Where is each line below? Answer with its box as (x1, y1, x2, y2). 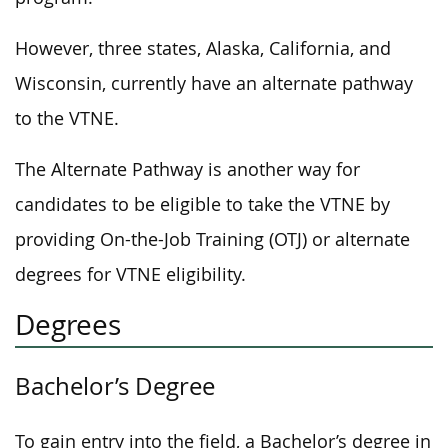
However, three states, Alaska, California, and (15, 37, 391, 60)
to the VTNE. (15, 107, 119, 130)
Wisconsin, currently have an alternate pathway (15, 72, 413, 95)
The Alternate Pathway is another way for (15, 158, 360, 181)
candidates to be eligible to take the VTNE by (15, 193, 390, 216)
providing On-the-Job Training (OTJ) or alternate (15, 228, 410, 251)
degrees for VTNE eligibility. (15, 263, 246, 286)
